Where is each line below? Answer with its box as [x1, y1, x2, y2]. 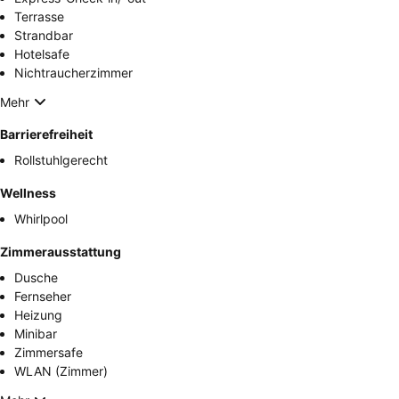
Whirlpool [14, 211, 68, 227]
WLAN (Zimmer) [14, 363, 108, 379]
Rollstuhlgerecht [14, 152, 108, 168]
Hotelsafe [14, 46, 69, 62]
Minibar [14, 326, 57, 342]
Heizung [14, 307, 62, 323]
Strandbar [14, 28, 73, 44]
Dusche [14, 270, 58, 286]
